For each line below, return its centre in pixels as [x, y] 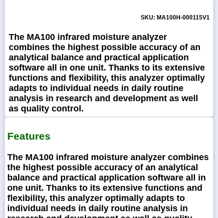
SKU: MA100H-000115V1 [175, 18]
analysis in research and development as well [103, 99]
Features [29, 136]
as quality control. [46, 109]
